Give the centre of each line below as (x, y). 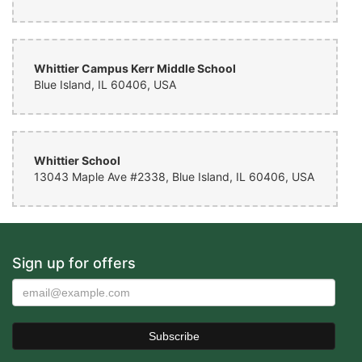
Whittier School (77, 160)
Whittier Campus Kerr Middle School (135, 68)
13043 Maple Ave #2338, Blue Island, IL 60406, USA (174, 177)
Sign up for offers (74, 263)
